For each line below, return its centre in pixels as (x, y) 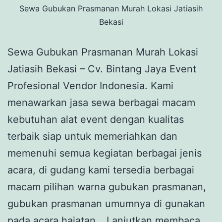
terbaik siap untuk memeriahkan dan (92, 137)
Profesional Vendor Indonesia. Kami (90, 86)
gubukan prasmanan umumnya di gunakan (106, 204)
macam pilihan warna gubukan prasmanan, (107, 187)
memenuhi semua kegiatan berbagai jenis (105, 153)
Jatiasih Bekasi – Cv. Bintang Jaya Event (102, 69)
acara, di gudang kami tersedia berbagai (101, 170)
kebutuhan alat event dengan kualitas (96, 120)
